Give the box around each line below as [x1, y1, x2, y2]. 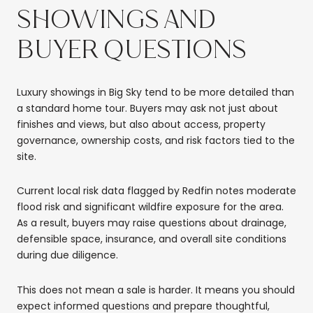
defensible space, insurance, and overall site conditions [17, 232, 286, 247]
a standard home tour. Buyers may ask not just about [17, 101, 278, 115]
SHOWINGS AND [17, 6, 217, 36]
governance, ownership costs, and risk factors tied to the [17, 133, 295, 147]
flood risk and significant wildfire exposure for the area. [17, 200, 284, 214]
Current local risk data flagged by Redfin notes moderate [17, 184, 296, 198]
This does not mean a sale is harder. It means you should [17, 282, 295, 297]
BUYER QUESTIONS [17, 36, 247, 66]
